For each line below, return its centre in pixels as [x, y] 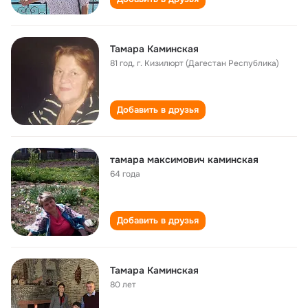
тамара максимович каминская [184, 159]
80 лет [123, 285]
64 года [125, 174]
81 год [121, 63]
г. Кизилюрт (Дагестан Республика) [208, 63]
